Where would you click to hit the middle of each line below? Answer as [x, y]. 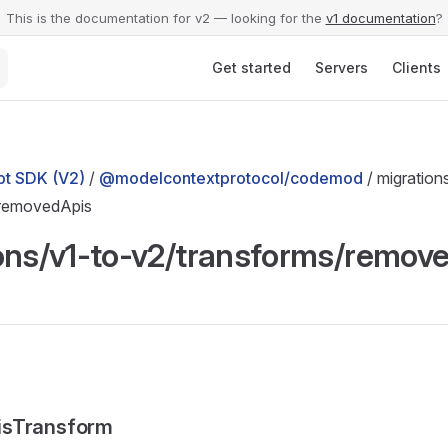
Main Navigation [258, 48]
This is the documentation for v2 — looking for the [163, 17]
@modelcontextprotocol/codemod [231, 178]
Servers [341, 67]
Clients [416, 67]
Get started [251, 67]
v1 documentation [380, 17]
